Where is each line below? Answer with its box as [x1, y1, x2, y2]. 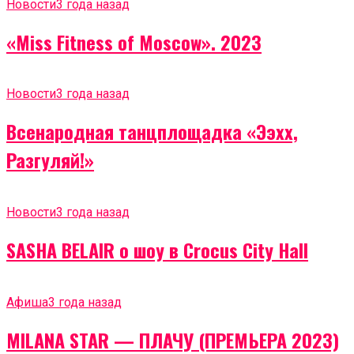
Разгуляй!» [6, 145, 94, 175]
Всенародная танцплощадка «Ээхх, [6, 117, 298, 146]
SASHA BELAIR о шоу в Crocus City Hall [6, 235, 308, 265]
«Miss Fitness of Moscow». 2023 [6, 27, 262, 56]
